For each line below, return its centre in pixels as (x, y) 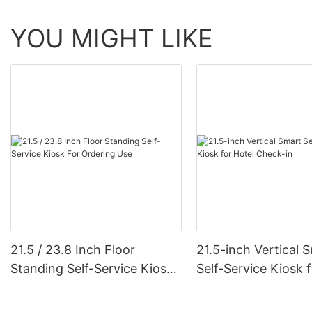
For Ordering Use (61, 287)
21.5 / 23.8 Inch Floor (73, 250)
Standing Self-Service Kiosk (92, 268)
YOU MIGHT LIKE (112, 38)
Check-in (223, 287)
